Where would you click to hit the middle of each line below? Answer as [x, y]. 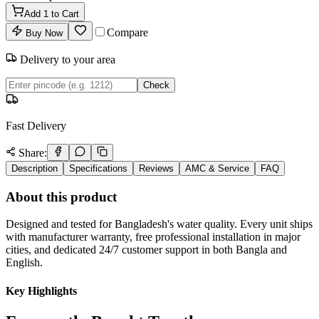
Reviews [156, 168]
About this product [61, 197]
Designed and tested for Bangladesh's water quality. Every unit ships [159, 224]
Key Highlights [41, 291]
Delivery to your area [66, 59]
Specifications [98, 168]
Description [35, 168]
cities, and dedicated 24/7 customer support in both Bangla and [146, 250]
